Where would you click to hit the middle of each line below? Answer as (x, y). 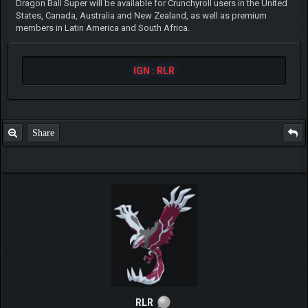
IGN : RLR (154, 70)
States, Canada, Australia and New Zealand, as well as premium (141, 15)
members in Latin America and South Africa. (102, 27)
